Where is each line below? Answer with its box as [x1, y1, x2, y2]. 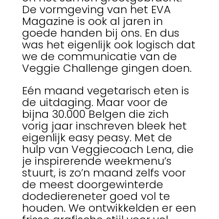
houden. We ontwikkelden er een [22, 200, 196, 216]
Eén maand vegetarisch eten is [22, 83, 189, 99]
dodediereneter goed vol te [22, 189, 170, 204]
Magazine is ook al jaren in [22, 14, 163, 29]
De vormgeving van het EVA [22, 2, 171, 18]
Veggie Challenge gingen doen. [22, 61, 195, 76]
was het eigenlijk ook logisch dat [22, 37, 196, 53]
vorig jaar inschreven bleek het [22, 118, 187, 134]
